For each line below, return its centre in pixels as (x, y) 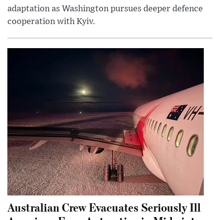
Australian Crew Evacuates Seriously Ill (104, 207)
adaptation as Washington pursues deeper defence (105, 9)
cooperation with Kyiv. (51, 22)
